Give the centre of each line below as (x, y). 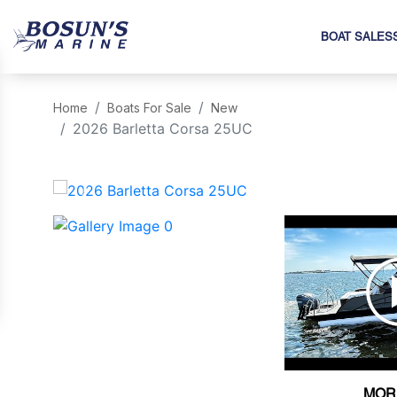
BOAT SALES (357, 37)
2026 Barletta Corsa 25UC (163, 128)
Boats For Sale (149, 108)
